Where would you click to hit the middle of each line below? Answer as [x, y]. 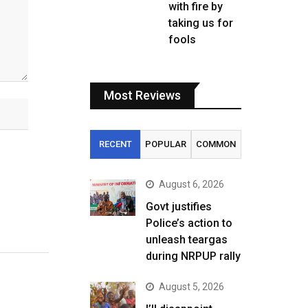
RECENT [115, 144]
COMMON [216, 144]
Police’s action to [189, 223]
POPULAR [165, 144]
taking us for [201, 23]
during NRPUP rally [193, 256]
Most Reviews [142, 95]
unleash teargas [187, 240]
